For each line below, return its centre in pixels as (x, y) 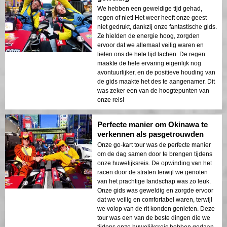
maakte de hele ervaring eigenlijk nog (149, 63)
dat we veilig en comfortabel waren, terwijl (155, 199)
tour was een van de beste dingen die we (154, 218)
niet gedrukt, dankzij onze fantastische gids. (157, 27)
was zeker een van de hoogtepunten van (153, 90)
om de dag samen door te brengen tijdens (155, 154)
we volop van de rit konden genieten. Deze (156, 209)
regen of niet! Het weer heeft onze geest (152, 17)
